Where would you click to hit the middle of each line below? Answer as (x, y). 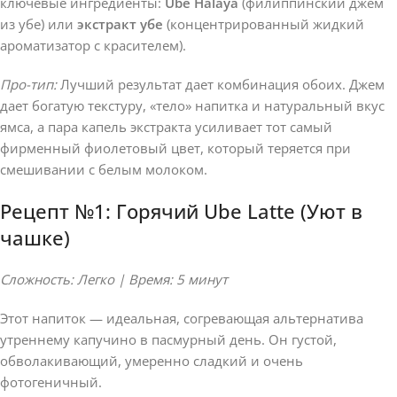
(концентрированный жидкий (264, 23)
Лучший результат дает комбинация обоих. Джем (221, 84)
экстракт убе (120, 23)
